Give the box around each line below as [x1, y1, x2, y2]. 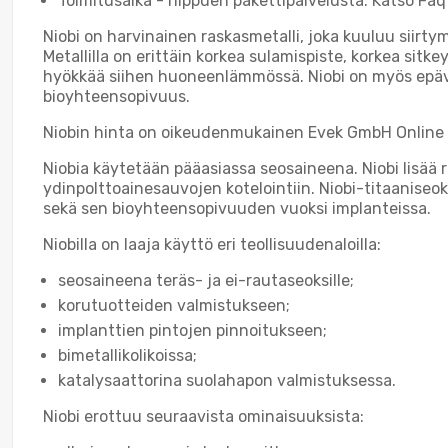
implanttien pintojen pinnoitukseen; [58, 320, 327, 340]
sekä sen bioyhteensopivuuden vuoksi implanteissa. [43, 198, 431, 218]
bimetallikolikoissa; [58, 345, 197, 365]
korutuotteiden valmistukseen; [58, 295, 290, 315]
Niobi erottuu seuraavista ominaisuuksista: [43, 406, 364, 426]
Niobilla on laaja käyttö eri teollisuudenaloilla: [43, 234, 381, 254]
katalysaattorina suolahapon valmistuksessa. [58, 370, 396, 390]
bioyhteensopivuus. [43, 86, 190, 106]
